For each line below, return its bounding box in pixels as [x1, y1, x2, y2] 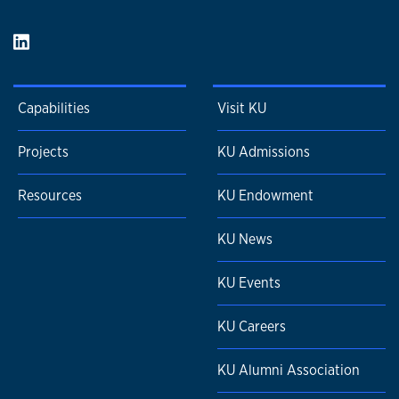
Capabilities [18, 99, 90, 118]
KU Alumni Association [217, 361, 360, 380]
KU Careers [217, 317, 286, 337]
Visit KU [217, 99, 266, 118]
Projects [18, 142, 69, 162]
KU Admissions [217, 142, 310, 162]
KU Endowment [217, 186, 313, 206]
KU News [217, 230, 273, 249]
